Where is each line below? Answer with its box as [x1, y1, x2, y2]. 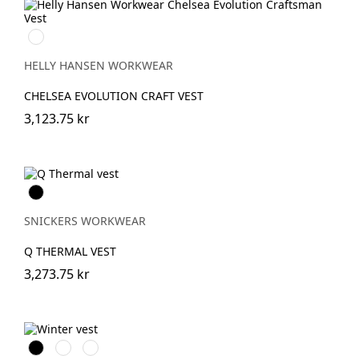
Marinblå [83, 338, 131, 354]
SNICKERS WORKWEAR [24, 213, 146, 228]
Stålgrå [55, 338, 94, 354]
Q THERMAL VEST [24, 244, 116, 259]
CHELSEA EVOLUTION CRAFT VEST [24, 88, 204, 104]
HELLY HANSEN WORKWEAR [24, 58, 173, 74]
